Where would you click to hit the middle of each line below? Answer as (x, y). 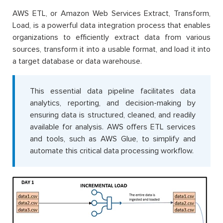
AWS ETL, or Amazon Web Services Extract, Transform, (111, 13)
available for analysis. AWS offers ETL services (113, 127)
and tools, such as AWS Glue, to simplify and (113, 139)
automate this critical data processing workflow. (112, 151)
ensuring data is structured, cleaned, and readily (113, 115)
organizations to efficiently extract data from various (111, 37)
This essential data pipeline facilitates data (113, 91)
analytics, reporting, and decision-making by (113, 103)
